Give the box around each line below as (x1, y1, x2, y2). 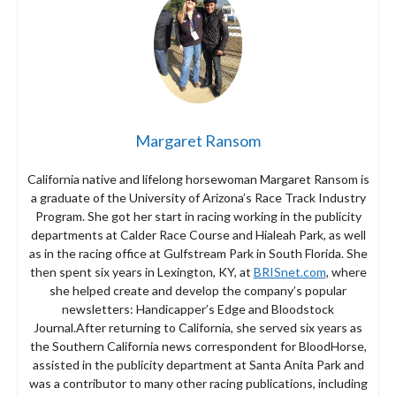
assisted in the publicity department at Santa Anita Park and (32, 357, 364, 373)
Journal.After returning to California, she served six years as (34, 320, 362, 336)
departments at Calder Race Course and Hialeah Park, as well (30, 227, 366, 243)
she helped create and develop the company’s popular (49, 283, 346, 299)
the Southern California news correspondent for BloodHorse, (29, 339, 367, 354)
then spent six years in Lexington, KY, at (29, 264, 254, 280)
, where (325, 264, 367, 280)
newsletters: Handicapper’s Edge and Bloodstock (62, 301, 334, 317)
